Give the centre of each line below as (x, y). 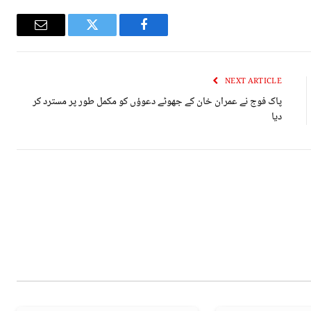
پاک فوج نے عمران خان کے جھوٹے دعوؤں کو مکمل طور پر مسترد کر (157, 102)
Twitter (75, 35)
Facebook (120, 35)
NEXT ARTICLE (253, 82)
